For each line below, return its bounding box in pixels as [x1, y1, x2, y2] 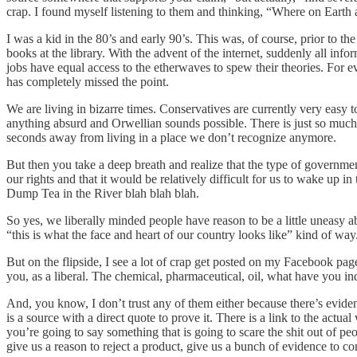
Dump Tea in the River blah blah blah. [6, 186, 199, 200]
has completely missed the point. [6, 74, 169, 88]
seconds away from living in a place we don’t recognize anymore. [6, 130, 336, 144]
